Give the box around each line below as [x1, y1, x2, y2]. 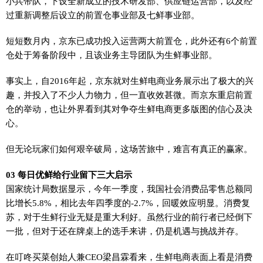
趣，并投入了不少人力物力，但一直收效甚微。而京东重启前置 [6, 90, 252, 100]
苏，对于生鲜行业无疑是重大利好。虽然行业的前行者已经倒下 [6, 212, 252, 222]
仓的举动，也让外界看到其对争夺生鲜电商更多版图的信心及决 [6, 104, 252, 114]
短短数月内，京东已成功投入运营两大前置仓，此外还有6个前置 [6, 36, 257, 46]
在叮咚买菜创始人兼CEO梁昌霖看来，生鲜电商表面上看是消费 [6, 252, 252, 262]
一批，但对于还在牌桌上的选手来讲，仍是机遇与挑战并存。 [6, 226, 244, 236]
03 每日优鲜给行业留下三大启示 [6, 170, 132, 180]
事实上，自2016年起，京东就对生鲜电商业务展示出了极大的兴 [6, 76, 254, 86]
